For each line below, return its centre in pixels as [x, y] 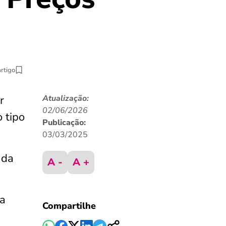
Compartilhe [69, 206]
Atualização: [65, 98]
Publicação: [64, 123]
